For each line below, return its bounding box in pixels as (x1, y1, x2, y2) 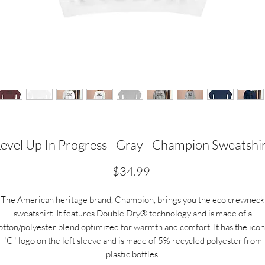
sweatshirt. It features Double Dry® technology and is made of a (13, 208, 252, 219)
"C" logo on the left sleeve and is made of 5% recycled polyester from (3, 235, 262, 246)
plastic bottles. (105, 248, 160, 260)
